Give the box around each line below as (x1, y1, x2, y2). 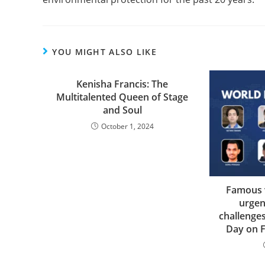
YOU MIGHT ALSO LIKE (52, 46, 157, 57)
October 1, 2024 (101, 121, 154, 131)
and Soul (102, 103, 142, 117)
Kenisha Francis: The (76, 77, 169, 91)
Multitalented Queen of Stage (56, 90, 189, 104)
